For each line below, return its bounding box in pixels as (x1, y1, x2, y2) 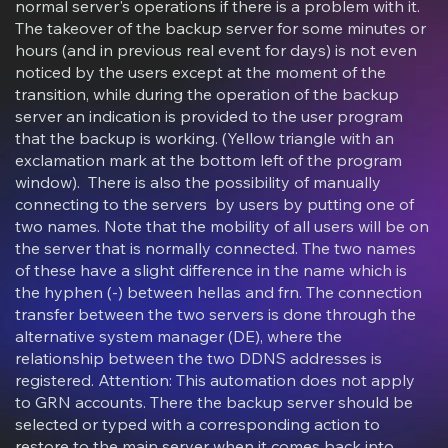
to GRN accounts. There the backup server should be (15, 392, 414, 413)
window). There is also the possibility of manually (15, 172, 382, 193)
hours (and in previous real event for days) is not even (15, 40, 418, 61)
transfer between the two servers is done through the (15, 304, 417, 325)
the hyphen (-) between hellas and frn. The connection (15, 282, 423, 303)
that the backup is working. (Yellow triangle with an (15, 128, 395, 149)
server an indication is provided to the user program (15, 106, 404, 127)
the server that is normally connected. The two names (15, 238, 417, 259)
